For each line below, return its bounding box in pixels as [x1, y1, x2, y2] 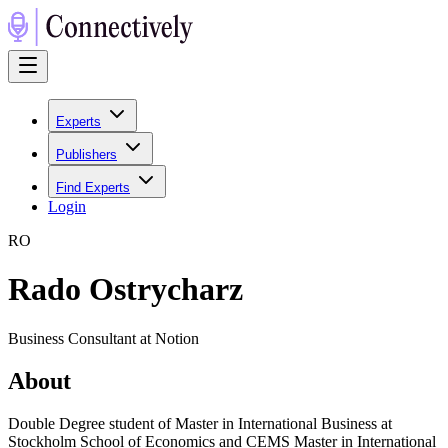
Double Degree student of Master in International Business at [8, 414, 392, 432]
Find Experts [56, 180, 130, 195]
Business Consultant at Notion [8, 329, 199, 347]
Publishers [56, 147, 117, 162]
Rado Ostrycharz [8, 271, 243, 308]
